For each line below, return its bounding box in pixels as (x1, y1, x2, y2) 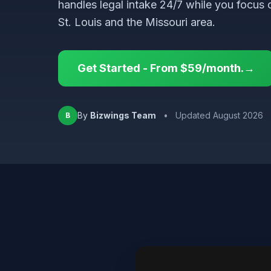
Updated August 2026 (175, 110, 263, 120)
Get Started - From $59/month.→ (77, 62, 255, 74)
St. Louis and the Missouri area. (58, 16, 215, 28)
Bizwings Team (90, 110, 156, 120)
